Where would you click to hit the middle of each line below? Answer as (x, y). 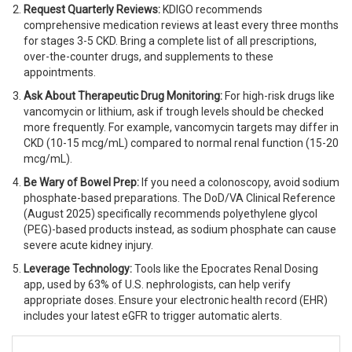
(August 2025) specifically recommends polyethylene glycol (170, 214)
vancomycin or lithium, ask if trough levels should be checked (174, 112)
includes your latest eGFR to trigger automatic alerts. (153, 316)
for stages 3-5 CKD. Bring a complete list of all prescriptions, (170, 41)
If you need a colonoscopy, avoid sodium (239, 183)
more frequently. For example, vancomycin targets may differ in (181, 128)
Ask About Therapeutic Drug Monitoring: (123, 96)
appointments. (60, 73)
